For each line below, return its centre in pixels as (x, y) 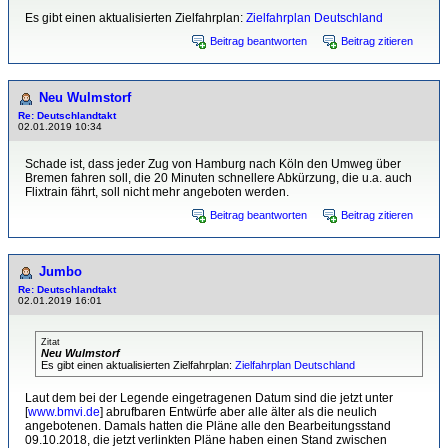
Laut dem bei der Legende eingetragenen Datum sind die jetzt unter (209, 398)
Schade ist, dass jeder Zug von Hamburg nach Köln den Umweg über (213, 164)
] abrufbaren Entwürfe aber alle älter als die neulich (238, 412)
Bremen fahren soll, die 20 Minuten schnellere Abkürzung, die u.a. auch (218, 178)
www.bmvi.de (64, 412)
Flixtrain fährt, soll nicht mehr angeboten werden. (157, 192)
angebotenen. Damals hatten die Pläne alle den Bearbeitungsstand (208, 426)
